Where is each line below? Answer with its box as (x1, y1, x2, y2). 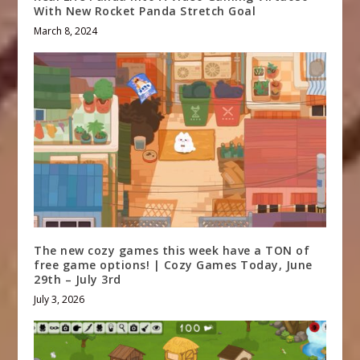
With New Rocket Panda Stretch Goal (34, 3, 256, 19)
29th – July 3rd (34, 272, 121, 288)
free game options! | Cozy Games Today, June (34, 257, 313, 273)
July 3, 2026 (34, 292, 85, 307)
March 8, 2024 (34, 24, 98, 39)
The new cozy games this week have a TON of (34, 243, 310, 259)
